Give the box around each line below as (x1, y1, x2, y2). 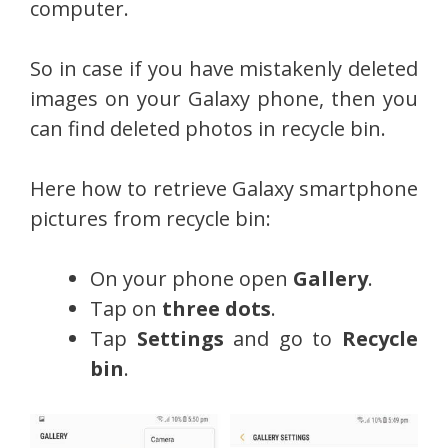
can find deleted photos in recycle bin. (30, 115, 386, 143)
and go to (223, 325, 343, 353)
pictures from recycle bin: (30, 205, 271, 233)
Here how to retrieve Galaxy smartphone (30, 175, 418, 203)
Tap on (90, 295, 162, 323)
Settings (136, 325, 224, 353)
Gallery (293, 265, 368, 293)
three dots (162, 295, 271, 323)
